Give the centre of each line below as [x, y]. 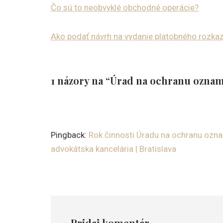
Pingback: [70, 135]
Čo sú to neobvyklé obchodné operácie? [125, 8]
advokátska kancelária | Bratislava [113, 149]
